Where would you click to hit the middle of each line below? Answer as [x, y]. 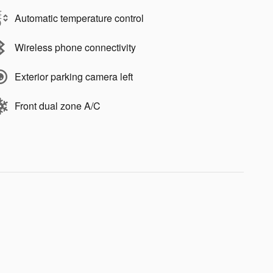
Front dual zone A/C [58, 106]
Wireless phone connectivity [75, 48]
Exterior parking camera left [74, 77]
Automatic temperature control [79, 18]
